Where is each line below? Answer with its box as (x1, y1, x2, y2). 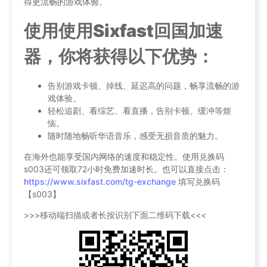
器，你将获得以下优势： (24, 45, 214, 67)
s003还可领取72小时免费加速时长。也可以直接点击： (24, 164, 229, 175)
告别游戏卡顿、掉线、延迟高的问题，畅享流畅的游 (48, 80, 240, 91)
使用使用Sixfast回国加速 (24, 20, 223, 41)
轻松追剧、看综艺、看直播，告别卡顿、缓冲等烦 (48, 105, 231, 116)
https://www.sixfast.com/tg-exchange (24, 176, 178, 187)
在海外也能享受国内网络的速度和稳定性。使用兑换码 (24, 151, 224, 162)
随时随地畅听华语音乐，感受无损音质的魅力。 (48, 131, 223, 141)
